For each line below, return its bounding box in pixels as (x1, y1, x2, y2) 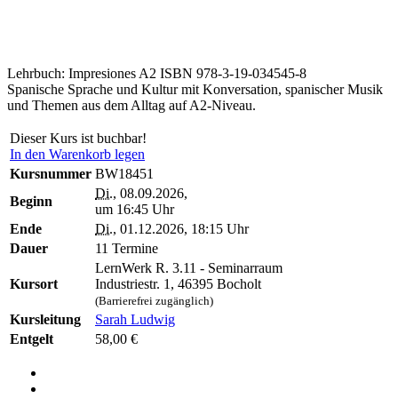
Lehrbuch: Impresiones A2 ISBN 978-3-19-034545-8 (7, 66, 306, 82)
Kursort (10, 276, 58, 292)
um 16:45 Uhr (95, 202, 174, 218)
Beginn (10, 194, 52, 210)
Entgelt (10, 331, 53, 347)
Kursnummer (10, 166, 92, 182)
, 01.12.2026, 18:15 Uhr (113, 221, 249, 237)
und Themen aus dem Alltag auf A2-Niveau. (7, 98, 256, 114)
